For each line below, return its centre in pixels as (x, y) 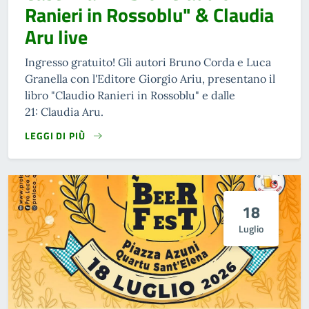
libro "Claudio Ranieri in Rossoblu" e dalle (130, 95)
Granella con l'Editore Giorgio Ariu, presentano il (150, 78)
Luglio (251, 229)
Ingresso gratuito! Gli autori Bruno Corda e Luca (148, 62)
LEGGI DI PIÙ (55, 135)
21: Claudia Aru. (64, 111)
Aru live (56, 37)
